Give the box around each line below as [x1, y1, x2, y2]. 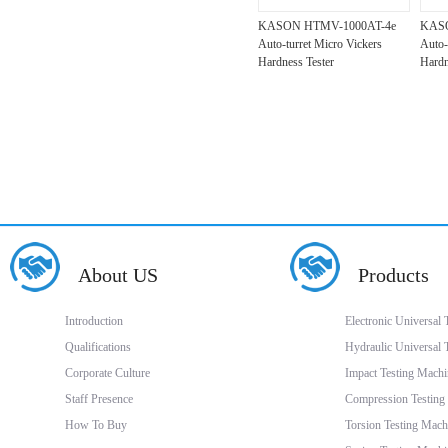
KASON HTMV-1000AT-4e [258, 19, 396, 33]
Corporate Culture [65, 366, 150, 380]
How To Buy [65, 418, 127, 432]
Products [358, 264, 429, 286]
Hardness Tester [258, 55, 334, 69]
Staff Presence [65, 392, 133, 406]
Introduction [65, 314, 123, 328]
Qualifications [65, 340, 131, 354]
